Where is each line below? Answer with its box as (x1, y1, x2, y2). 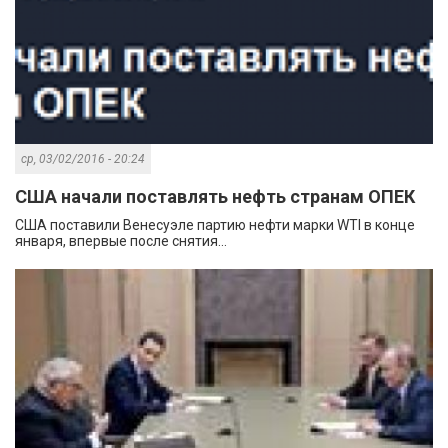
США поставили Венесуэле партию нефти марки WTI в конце (15, 217, 415, 234)
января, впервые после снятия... (15, 233, 227, 250)
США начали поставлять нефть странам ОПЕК (15, 186, 415, 208)
